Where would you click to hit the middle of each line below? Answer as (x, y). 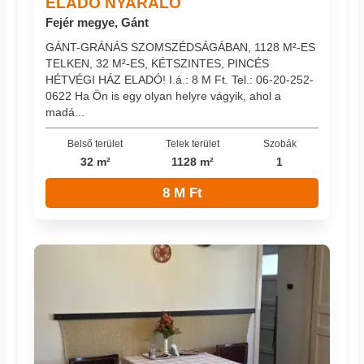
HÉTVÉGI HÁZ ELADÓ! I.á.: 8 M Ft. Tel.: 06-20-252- (180, 79)
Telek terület (193, 144)
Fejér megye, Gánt (97, 23)
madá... (65, 112)
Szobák (279, 144)
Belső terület (95, 144)
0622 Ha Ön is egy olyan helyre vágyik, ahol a (164, 95)
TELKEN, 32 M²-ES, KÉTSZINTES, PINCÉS (158, 63)
